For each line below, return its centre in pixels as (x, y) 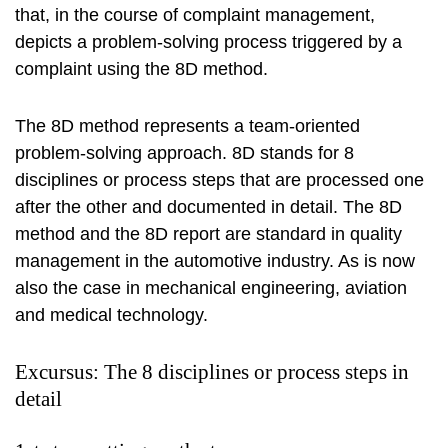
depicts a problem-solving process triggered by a (208, 42)
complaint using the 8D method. (141, 69)
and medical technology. (111, 315)
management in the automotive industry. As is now (215, 261)
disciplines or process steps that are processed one (219, 180)
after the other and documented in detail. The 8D (208, 207)
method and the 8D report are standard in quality (208, 234)
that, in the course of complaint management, (195, 15)
